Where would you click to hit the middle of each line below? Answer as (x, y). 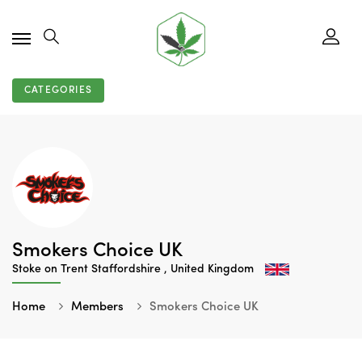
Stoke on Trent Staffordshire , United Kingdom (135, 269)
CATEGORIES (58, 90)
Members (97, 308)
